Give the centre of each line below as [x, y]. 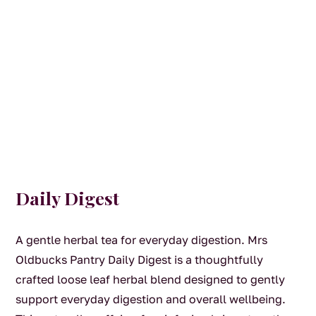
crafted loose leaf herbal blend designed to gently [151, 279]
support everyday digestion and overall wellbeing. [151, 299]
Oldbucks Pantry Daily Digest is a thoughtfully [140, 259]
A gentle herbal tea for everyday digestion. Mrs [142, 239]
